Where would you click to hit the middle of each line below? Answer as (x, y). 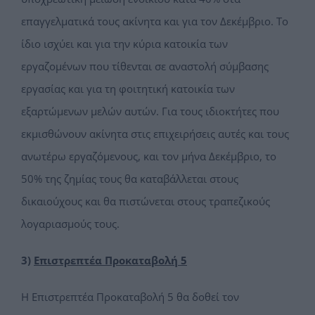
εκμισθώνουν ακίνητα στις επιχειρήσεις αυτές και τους (155, 134)
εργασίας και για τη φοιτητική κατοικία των (128, 89)
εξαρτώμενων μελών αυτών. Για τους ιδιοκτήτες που (150, 111)
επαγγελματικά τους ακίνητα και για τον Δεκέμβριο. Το (155, 21)
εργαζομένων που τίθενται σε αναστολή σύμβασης (145, 66)
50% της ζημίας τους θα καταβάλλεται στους (130, 179)
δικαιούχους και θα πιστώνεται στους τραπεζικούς (146, 201)
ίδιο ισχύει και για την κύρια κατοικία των (124, 44)
